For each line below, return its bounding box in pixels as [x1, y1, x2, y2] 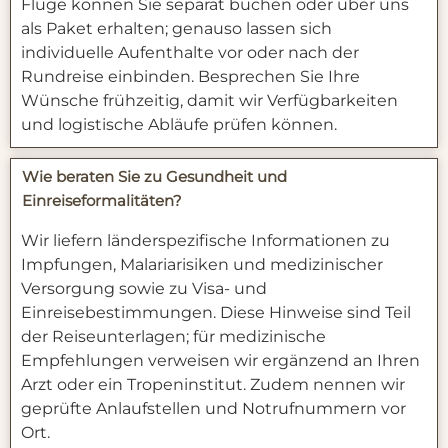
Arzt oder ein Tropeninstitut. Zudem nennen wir [21, 375, 405, 395]
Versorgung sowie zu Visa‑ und [21, 279, 267, 299]
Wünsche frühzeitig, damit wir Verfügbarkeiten [21, 91, 398, 111]
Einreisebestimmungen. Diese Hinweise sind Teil [21, 303, 411, 323]
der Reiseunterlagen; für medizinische [21, 327, 326, 347]
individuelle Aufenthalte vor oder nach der [21, 43, 359, 63]
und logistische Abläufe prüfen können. [21, 115, 337, 135]
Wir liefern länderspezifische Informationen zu [21, 231, 390, 251]
